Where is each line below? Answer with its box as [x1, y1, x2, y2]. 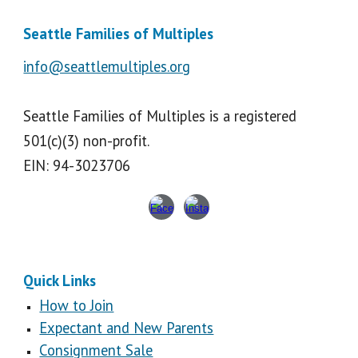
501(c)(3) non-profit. [23, 131, 150, 150]
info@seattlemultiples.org [23, 57, 191, 76]
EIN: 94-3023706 [23, 156, 131, 175]
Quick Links [23, 271, 97, 290]
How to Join [39, 296, 114, 315]
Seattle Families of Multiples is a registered [23, 106, 297, 125]
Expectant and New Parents [39, 318, 214, 337]
